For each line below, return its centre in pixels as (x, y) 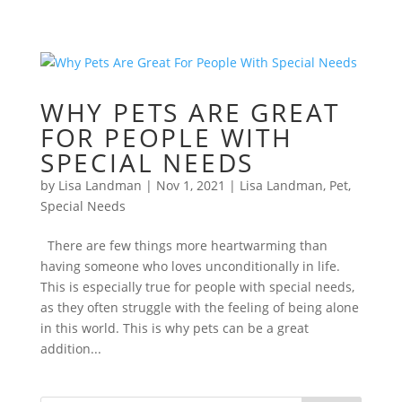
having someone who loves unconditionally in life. (190, 266)
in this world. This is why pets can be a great (174, 328)
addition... (70, 349)
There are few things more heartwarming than (184, 245)
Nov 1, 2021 (190, 185)
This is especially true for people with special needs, (197, 287)
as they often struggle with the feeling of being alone (199, 307)
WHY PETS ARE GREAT (190, 112)
